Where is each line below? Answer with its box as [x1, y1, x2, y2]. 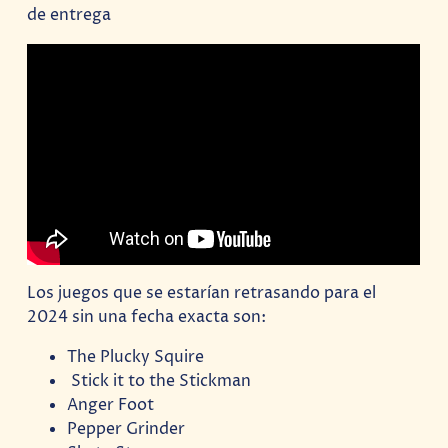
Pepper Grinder [67, 418, 186, 441]
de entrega [27, 4, 112, 27]
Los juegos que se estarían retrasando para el [27, 282, 377, 305]
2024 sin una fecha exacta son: [27, 306, 267, 329]
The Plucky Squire [67, 346, 205, 369]
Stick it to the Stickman [67, 370, 252, 393]
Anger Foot [67, 394, 155, 417]
